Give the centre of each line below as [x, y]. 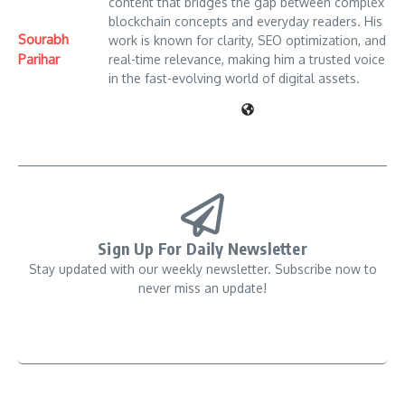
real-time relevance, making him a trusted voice [247, 60]
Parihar [39, 59]
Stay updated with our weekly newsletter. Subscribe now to [202, 269]
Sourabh [43, 39]
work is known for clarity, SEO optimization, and [247, 41]
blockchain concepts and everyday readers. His [245, 22]
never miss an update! [202, 288]
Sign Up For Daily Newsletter [202, 249]
